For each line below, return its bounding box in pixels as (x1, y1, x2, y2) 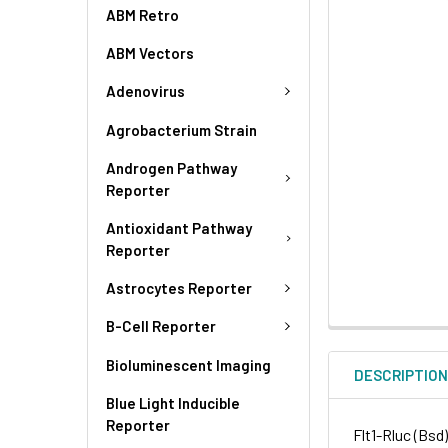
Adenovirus (106, 82, 185, 101)
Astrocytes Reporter (106, 278, 252, 297)
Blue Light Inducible (106, 393, 240, 412)
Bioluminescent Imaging (106, 355, 271, 374)
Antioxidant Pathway (106, 218, 252, 237)
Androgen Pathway (106, 158, 237, 177)
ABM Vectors (106, 44, 194, 62)
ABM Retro (106, 6, 179, 24)
